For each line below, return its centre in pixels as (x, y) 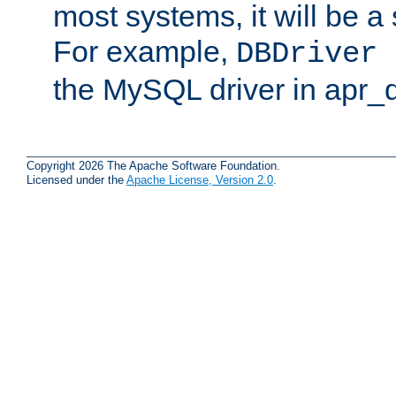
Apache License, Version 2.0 (200, 180)
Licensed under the (76, 180)
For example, (145, 51)
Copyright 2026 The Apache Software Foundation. (153, 166)
